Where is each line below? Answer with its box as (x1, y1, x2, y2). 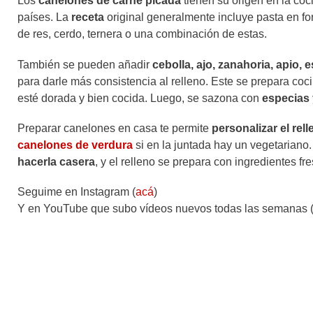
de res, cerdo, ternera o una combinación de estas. (17, 28, 270, 41)
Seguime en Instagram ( (17, 186, 136, 198)
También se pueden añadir (17, 58, 152, 71)
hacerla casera (17, 155, 95, 168)
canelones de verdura (17, 138, 133, 151)
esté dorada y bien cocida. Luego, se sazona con (17, 92, 262, 104)
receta (68, 11, 104, 24)
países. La (17, 11, 68, 24)
